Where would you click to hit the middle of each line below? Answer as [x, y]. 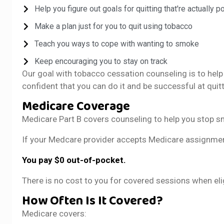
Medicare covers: [54, 213]
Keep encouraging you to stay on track [101, 61]
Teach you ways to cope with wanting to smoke [117, 43]
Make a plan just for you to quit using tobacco [114, 26]
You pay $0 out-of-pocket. [74, 160]
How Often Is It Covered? [93, 201]
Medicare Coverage [76, 106]
